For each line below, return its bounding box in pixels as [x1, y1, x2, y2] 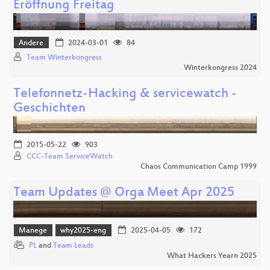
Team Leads [53, 241, 93, 250]
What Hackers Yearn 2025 [167, 251, 257, 260]
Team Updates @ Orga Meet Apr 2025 [13, 186, 234, 201]
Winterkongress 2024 [184, 64, 257, 73]
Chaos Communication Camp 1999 [140, 163, 257, 172]
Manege [19, 227, 48, 236]
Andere [19, 39, 44, 48]
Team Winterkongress [27, 54, 102, 63]
